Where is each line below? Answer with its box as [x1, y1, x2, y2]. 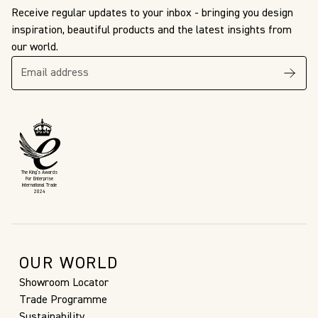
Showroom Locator [18, 278, 109, 290]
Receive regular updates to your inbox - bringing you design [11, 8, 293, 20]
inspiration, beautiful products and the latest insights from [11, 25, 292, 37]
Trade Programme [18, 295, 107, 307]
